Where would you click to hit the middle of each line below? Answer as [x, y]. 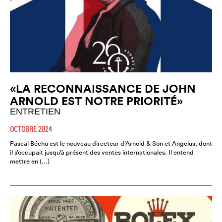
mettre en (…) [30, 161]
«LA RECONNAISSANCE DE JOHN [103, 88]
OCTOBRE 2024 [31, 129]
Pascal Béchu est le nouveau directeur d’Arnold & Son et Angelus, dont [111, 143]
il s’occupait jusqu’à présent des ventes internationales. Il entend [102, 152]
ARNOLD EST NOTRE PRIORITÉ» [96, 101]
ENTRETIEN [35, 111]
